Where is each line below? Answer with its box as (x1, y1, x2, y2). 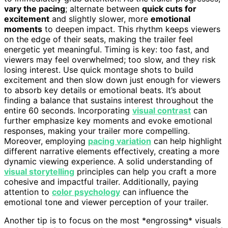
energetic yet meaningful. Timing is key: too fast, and (4, 44, 209, 54)
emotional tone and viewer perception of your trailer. (4, 196, 208, 207)
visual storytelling (4, 166, 74, 177)
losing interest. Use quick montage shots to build (4, 64, 193, 75)
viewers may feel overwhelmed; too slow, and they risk (4, 54, 216, 65)
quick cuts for (142, 3, 196, 14)
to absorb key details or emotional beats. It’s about (4, 84, 201, 95)
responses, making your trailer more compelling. (4, 125, 190, 136)
